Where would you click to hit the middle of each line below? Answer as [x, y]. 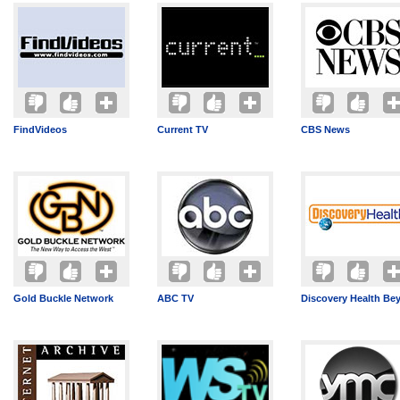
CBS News [325, 129]
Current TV [183, 129]
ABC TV [175, 298]
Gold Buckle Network [63, 298]
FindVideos [40, 129]
